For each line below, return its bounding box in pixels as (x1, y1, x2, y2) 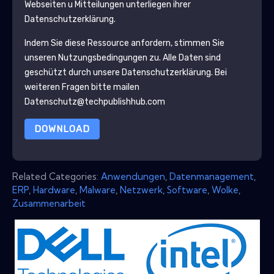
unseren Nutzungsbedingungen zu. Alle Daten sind (24, 52, 221, 63)
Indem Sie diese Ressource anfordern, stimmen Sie (24, 37, 224, 48)
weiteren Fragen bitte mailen (24, 81, 139, 92)
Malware (80, 183, 116, 196)
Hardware (33, 183, 75, 196)
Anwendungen (101, 170, 165, 182)
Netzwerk (120, 183, 163, 196)
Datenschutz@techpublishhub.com (24, 96, 165, 107)
